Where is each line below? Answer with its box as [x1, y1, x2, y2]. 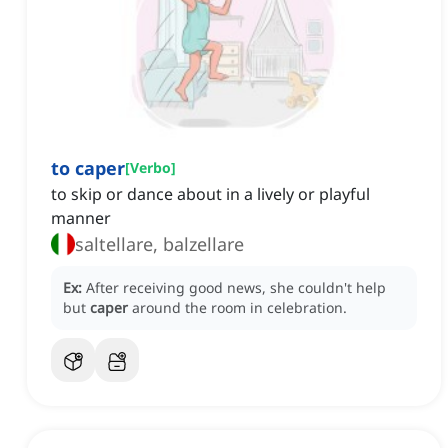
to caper [51, 156, 125, 181]
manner [51, 207, 111, 230]
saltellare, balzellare [75, 232, 244, 257]
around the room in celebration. [132, 298, 347, 318]
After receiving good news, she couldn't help [86, 278, 386, 298]
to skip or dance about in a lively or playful [51, 183, 370, 206]
